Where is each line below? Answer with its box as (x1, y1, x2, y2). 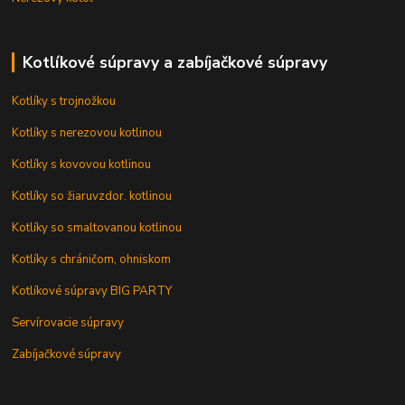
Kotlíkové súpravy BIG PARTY (12, 282, 173, 299)
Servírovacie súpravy (12, 314, 125, 331)
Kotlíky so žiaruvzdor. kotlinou (12, 187, 173, 204)
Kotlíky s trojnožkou (12, 92, 117, 109)
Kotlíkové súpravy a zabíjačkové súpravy (22, 52, 327, 73)
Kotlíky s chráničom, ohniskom (12, 250, 172, 268)
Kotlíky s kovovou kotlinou (12, 155, 152, 173)
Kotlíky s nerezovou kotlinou (12, 124, 163, 141)
